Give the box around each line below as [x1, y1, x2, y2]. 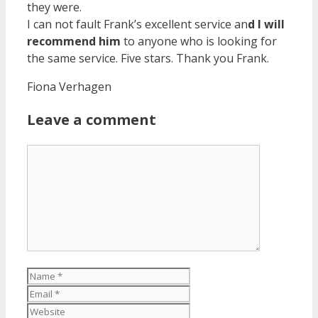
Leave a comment [27, 110, 156, 129]
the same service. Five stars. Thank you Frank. [27, 50, 269, 66]
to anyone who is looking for [121, 33, 277, 49]
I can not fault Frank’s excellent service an [27, 16, 248, 32]
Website [190, 285, 233, 300]
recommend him [27, 33, 121, 49]
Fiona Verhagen [27, 79, 111, 94]
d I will [248, 16, 285, 32]
